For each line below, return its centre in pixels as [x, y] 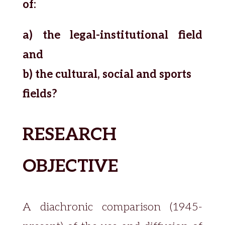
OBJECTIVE [70, 166]
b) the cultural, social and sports [107, 74]
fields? [40, 94]
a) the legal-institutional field [113, 35]
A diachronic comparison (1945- [113, 207]
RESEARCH [69, 135]
